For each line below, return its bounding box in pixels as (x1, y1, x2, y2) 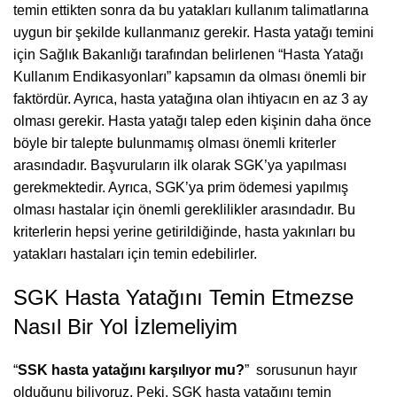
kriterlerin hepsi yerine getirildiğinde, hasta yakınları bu (13, 224, 355, 239)
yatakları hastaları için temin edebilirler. (13, 246, 257, 261)
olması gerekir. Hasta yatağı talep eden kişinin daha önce (13, 113, 371, 128)
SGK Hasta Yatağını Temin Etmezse (13, 285, 354, 309)
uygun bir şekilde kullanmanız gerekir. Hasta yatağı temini (13, 25, 374, 40)
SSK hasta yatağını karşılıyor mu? (18, 362, 245, 378)
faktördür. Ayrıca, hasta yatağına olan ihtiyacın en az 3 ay (13, 91, 368, 106)
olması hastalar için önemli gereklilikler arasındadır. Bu (13, 202, 355, 217)
